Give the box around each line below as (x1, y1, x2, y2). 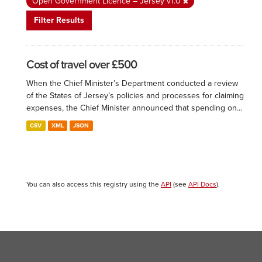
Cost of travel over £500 (26, 58, 137, 72)
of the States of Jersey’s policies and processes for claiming (26, 91, 244, 101)
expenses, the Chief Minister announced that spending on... (26, 103, 242, 113)
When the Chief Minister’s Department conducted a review (26, 78, 238, 88)
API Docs (188, 180, 216, 188)
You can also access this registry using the (26, 180, 161, 188)
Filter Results (34, 15, 84, 25)
